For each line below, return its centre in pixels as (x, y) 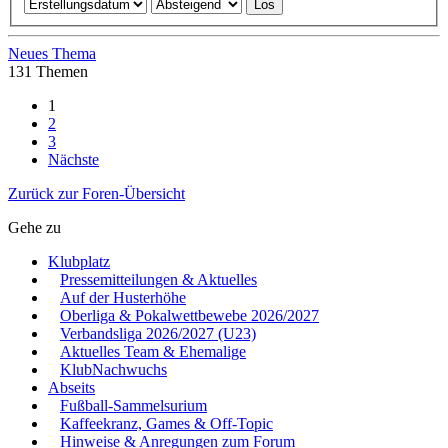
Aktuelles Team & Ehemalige (153, 352)
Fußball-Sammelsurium (133, 406)
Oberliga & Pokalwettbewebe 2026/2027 (189, 316)
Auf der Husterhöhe (123, 298)
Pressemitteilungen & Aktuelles (158, 280)
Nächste (73, 160)
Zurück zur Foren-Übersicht (96, 194)
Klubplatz (79, 262)
